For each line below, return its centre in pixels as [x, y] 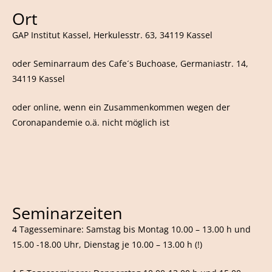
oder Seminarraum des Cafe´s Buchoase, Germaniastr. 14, [130, 64]
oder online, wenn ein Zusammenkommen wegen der [121, 107]
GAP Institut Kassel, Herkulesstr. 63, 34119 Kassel [112, 35]
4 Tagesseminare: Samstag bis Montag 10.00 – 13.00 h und [131, 229]
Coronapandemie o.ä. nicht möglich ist [91, 123]
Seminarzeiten [67, 212]
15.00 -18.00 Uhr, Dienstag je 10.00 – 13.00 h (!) [107, 244]
